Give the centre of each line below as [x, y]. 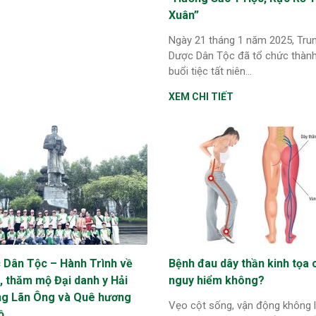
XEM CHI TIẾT [201, 96]
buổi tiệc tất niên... [210, 71]
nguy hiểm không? [216, 280]
